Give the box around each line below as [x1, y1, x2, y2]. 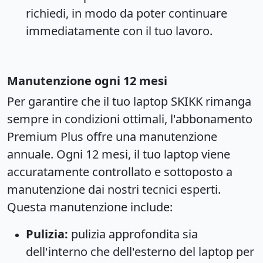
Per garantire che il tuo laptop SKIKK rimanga [7, 93, 251, 109]
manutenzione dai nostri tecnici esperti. [7, 181, 221, 197]
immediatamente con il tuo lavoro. [26, 22, 213, 39]
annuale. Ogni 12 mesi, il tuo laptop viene [7, 146, 230, 162]
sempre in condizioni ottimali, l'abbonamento [7, 110, 252, 127]
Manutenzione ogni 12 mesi [7, 72, 167, 89]
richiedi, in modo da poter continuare [26, 5, 227, 21]
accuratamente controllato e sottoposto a [7, 163, 232, 180]
